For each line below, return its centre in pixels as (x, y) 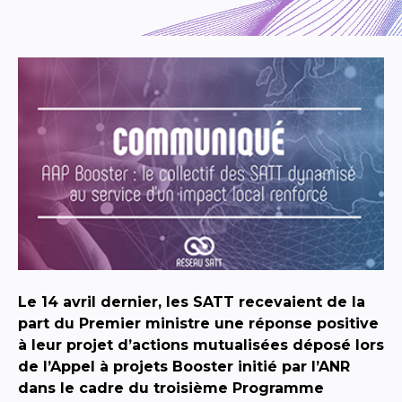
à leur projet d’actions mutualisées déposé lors (201, 345)
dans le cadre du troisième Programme (171, 388)
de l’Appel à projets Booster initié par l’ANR (184, 366)
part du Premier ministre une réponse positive (198, 323)
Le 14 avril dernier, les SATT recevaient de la (192, 301)
